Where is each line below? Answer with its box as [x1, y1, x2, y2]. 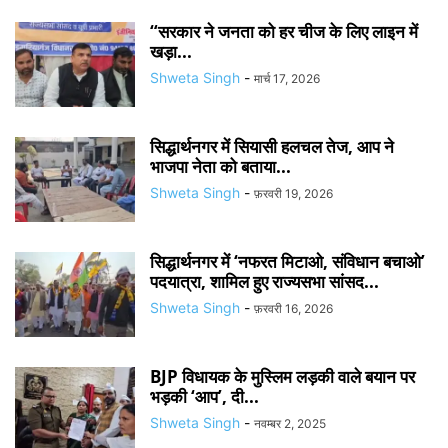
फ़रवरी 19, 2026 [254, 186, 333, 201]
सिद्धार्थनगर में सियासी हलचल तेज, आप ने [150, 135, 394, 158]
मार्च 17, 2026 [254, 71, 320, 86]
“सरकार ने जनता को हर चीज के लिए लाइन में [150, 20, 418, 43]
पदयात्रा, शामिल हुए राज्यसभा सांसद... [150, 270, 379, 293]
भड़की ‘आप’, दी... [150, 385, 259, 408]
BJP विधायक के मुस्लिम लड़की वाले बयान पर [150, 365, 415, 388]
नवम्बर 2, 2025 [254, 416, 326, 431]
